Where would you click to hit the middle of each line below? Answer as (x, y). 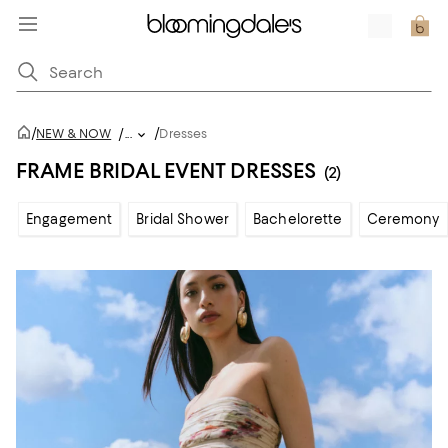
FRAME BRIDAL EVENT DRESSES (166, 170)
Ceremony (403, 219)
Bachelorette (298, 219)
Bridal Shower (183, 219)
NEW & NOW (74, 133)
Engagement (69, 219)
